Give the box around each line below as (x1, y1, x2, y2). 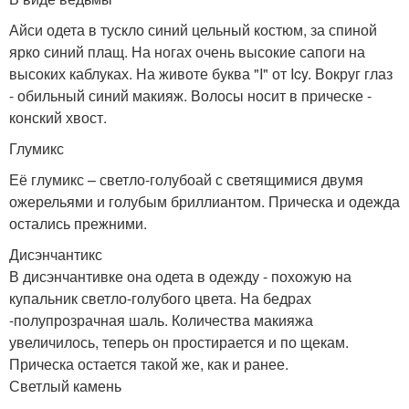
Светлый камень (9, 374, 121, 396)
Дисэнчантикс (9, 243, 102, 265)
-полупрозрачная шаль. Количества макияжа (9, 309, 313, 330)
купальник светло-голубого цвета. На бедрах (9, 287, 311, 309)
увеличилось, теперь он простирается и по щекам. (9, 330, 349, 352)
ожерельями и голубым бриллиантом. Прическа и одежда (9, 190, 400, 212)
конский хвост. (9, 106, 107, 128)
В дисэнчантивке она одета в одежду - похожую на (9, 265, 351, 287)
